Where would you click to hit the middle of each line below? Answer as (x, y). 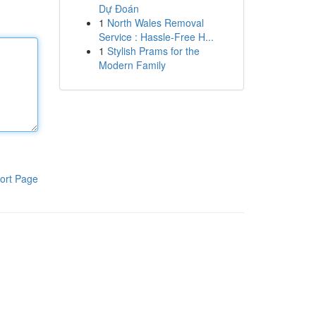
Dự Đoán (119, 8)
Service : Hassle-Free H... (156, 37)
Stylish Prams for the (153, 51)
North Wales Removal (155, 23)
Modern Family (132, 65)
